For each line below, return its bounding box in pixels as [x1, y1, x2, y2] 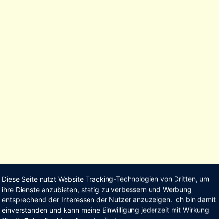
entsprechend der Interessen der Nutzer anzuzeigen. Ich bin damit [2, 195, 216, 204]
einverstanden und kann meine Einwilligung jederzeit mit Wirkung [2, 205, 209, 214]
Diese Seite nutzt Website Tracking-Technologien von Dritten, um [2, 175, 209, 183]
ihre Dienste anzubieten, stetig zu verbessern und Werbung [2, 185, 192, 194]
